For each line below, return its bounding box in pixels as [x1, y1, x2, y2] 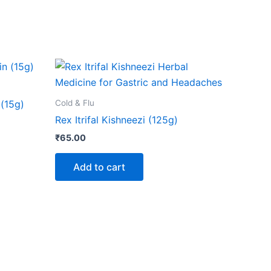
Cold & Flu [55, 97, 94, 108]
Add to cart [73, 160, 125, 173]
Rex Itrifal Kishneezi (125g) [55, 114, 178, 126]
